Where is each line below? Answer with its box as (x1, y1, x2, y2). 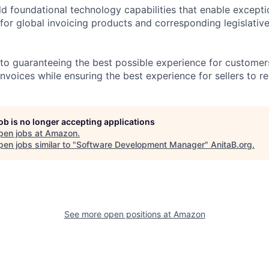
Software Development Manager (76, 139, 205, 150)
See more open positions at (64, 208, 174, 219)
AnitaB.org (211, 139, 252, 150)
